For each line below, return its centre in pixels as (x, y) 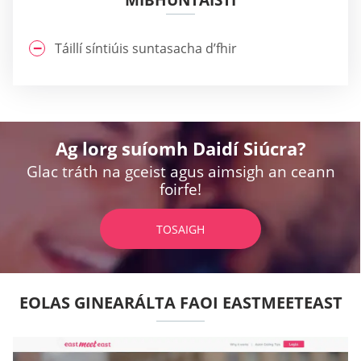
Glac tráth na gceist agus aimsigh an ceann (180, 172)
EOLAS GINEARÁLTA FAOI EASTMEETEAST (180, 303)
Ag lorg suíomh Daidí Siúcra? (180, 149)
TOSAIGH (180, 230)
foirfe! (180, 190)
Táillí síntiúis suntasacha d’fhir (146, 49)
